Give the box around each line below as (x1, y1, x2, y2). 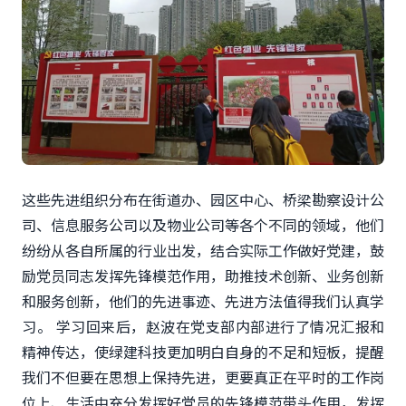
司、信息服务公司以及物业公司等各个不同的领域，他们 (22, 213, 384, 236)
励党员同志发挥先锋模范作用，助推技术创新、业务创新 (22, 264, 384, 286)
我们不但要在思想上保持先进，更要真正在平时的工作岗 (22, 365, 384, 388)
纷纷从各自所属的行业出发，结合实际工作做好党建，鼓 (22, 238, 384, 261)
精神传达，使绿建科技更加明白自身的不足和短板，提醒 (22, 340, 384, 362)
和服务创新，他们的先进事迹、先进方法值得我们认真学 (22, 289, 384, 312)
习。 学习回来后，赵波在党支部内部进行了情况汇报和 (22, 314, 384, 337)
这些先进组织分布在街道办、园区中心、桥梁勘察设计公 (22, 188, 384, 210)
